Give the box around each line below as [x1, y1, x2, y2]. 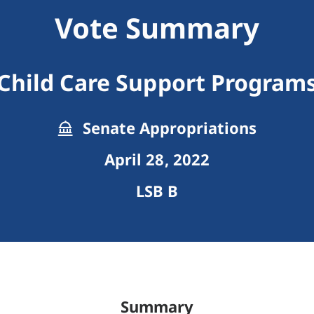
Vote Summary [54, 8, 260, 48]
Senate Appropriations [78, 117, 257, 139]
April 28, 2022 [104, 149, 210, 170]
